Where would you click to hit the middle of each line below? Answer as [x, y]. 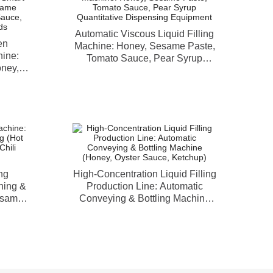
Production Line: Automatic [144, 186]
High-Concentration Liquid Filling [144, 174]
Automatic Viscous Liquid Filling [144, 34]
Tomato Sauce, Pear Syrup [144, 58]
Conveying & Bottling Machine [144, 198]
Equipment [144, 83]
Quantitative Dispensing [144, 70]
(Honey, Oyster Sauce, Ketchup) [144, 211]
